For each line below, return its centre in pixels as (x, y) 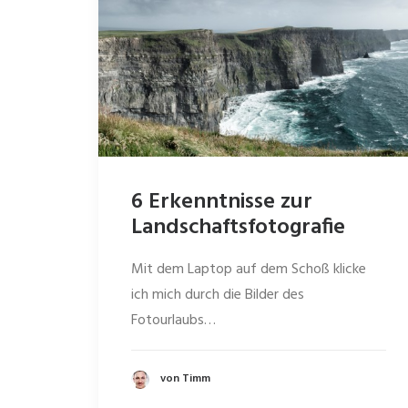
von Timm (185, 379)
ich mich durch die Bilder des (218, 295)
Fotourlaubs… (173, 321)
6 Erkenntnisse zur (222, 202)
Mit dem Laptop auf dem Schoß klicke (249, 270)
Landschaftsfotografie (238, 228)
